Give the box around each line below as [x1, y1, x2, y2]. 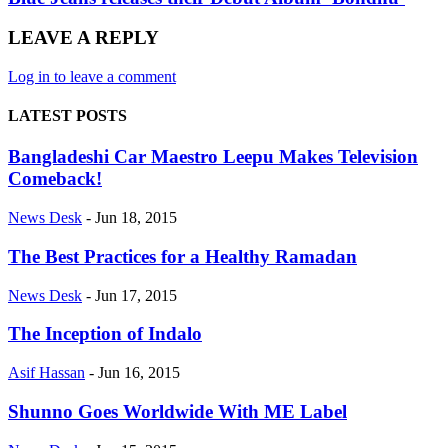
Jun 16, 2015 [98, 364, 180, 382]
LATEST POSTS [8, 107, 127, 125]
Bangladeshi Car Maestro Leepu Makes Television [8, 146, 418, 168]
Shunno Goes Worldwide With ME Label [8, 400, 347, 422]
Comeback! [8, 168, 102, 190]
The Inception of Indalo [8, 323, 202, 345]
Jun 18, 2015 [95, 209, 177, 227]
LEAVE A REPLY [8, 27, 159, 49]
